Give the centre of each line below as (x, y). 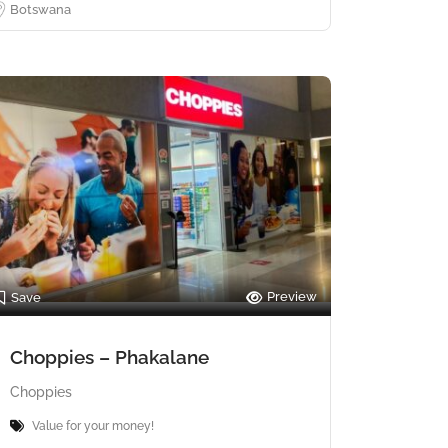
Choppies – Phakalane (109, 356)
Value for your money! (93, 425)
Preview (292, 296)
